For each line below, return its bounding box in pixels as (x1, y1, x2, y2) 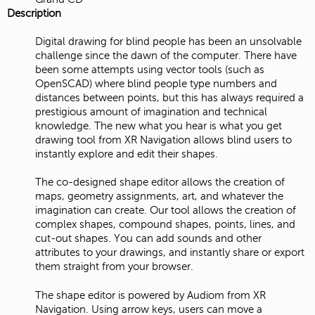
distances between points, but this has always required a (35, 92, 304, 104)
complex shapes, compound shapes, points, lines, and (35, 219, 295, 231)
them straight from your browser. (35, 261, 193, 273)
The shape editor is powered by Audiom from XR (35, 289, 266, 301)
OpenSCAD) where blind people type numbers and (35, 78, 277, 90)
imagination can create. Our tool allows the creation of (35, 205, 296, 217)
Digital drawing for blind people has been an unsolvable (35, 36, 302, 48)
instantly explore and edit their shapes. (35, 148, 218, 160)
